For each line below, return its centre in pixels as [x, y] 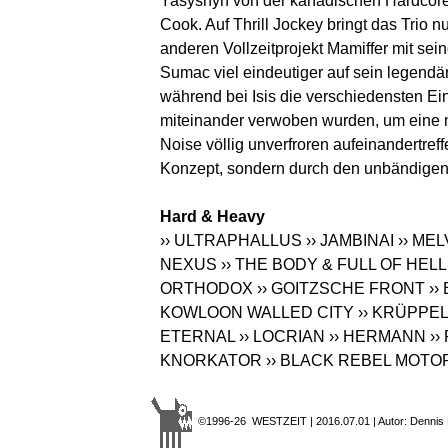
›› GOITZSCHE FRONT [341, 289]
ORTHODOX [206, 289]
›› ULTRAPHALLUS [231, 241]
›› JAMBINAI [350, 241]
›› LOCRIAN [282, 337]
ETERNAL [197, 337]
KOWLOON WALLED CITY [257, 313]
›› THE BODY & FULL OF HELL [333, 265]
